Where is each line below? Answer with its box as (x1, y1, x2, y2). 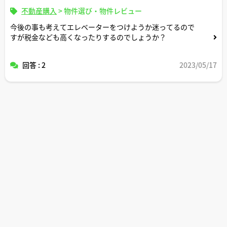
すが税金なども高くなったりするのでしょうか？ (10, 31, 166, 42)
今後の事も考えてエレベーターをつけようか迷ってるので (10, 21, 195, 32)
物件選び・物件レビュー (64, 5, 142, 16)
